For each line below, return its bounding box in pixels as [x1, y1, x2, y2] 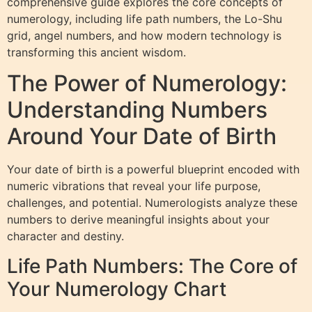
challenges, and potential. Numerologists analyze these [7, 196, 297, 210]
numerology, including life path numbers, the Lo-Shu [7, 12, 282, 26]
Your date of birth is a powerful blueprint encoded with [7, 162, 299, 177]
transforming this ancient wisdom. [7, 45, 186, 60]
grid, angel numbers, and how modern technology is [7, 29, 281, 43]
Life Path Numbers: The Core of [7, 253, 297, 278]
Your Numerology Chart [7, 276, 226, 301]
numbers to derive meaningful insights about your [7, 212, 270, 227]
